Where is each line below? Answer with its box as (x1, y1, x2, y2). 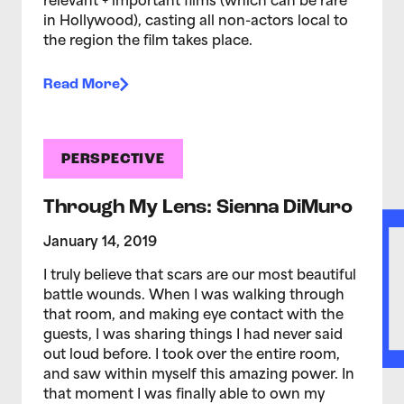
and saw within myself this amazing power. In (43, 369, 354, 382)
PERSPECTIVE (61, 151, 165, 167)
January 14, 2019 (43, 236, 157, 250)
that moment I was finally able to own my (43, 389, 325, 402)
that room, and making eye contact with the (43, 309, 344, 323)
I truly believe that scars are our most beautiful (43, 270, 356, 283)
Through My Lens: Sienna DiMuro (43, 197, 353, 218)
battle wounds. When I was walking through (43, 289, 344, 303)
